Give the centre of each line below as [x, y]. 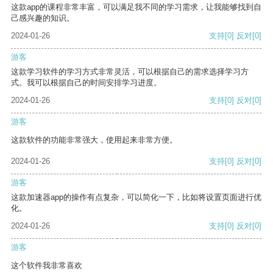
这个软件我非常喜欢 [47, 266]
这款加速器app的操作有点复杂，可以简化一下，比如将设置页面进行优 [136, 197]
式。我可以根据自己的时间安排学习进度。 [86, 83]
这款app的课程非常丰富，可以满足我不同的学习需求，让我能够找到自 [136, 7]
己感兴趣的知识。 [43, 18]
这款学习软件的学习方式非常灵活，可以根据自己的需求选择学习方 [130, 72]
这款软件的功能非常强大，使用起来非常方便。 [94, 140]
